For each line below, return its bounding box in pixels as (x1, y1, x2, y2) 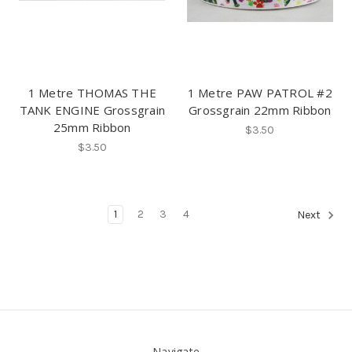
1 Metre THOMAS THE (27, 84, 156, 101)
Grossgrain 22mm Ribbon (189, 101, 332, 118)
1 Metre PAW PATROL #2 (187, 84, 332, 101)
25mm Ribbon (53, 119, 131, 135)
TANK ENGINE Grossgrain (19, 101, 165, 118)
